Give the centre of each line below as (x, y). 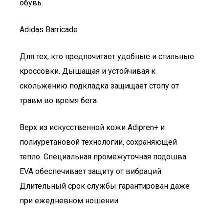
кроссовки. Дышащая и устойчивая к (88, 71)
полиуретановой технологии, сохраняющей (98, 142)
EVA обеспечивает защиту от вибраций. (91, 171)
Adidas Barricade (49, 30)
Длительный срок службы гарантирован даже (105, 186)
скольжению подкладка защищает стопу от (99, 86)
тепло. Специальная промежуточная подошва (103, 157)
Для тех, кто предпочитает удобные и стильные (107, 56)
